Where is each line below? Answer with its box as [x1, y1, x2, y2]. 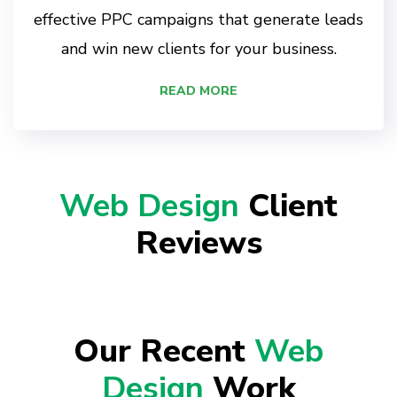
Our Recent [74, 330, 254, 374]
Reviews [135, 222, 262, 266]
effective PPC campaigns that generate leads [34, 9, 363, 31]
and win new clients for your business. [60, 38, 337, 60]
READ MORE [160, 82, 237, 100]
